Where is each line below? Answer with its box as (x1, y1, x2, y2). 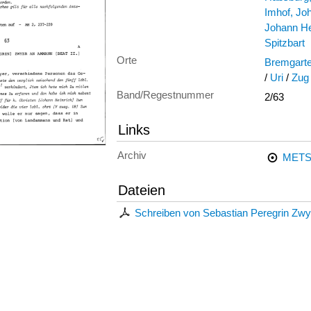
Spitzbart (264, 37, 305, 49)
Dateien (118, 182, 165, 198)
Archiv (117, 149, 146, 161)
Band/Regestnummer (117, 90, 214, 101)
